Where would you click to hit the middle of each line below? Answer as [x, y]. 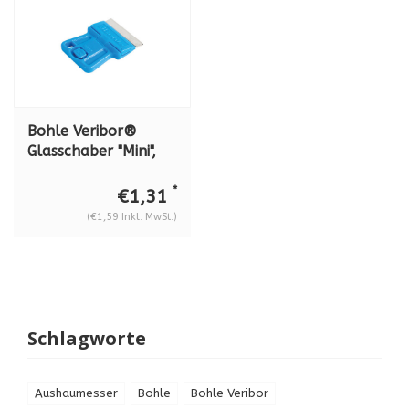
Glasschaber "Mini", [92, 151]
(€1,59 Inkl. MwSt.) [132, 216]
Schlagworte [87, 338]
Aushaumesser [76, 393]
